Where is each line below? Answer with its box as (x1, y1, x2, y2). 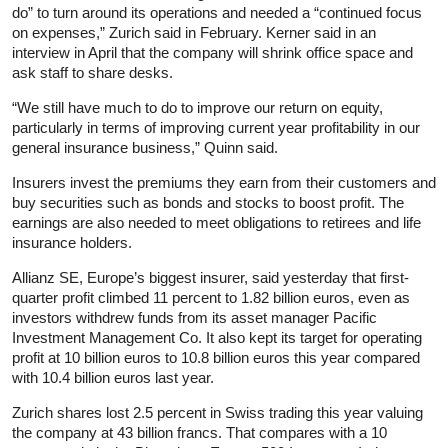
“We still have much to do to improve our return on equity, (12, 98, 383, 116)
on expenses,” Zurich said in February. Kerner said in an (12, 23, 376, 41)
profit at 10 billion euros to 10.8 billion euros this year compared (12, 348, 420, 366)
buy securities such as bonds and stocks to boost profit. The (12, 193, 404, 211)
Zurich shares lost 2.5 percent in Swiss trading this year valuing (12, 403, 423, 421)
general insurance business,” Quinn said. (12, 138, 278, 156)
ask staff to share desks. (12, 63, 173, 81)
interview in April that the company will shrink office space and (12, 43, 413, 61)
